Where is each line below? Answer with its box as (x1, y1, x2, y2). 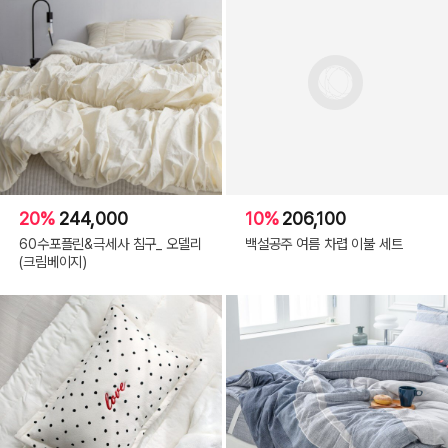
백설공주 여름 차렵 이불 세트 (244, 234, 403, 252)
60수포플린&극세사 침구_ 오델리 (19, 234, 202, 252)
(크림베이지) (19, 252, 88, 270)
